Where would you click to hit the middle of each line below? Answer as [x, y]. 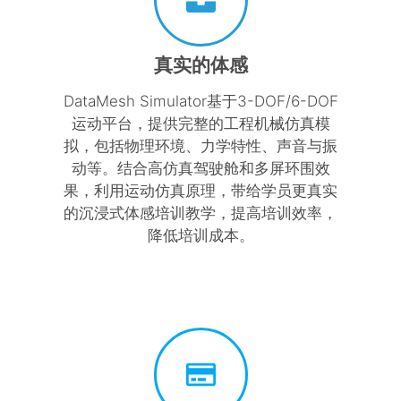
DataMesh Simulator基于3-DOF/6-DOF [200, 101]
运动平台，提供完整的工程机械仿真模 [200, 123]
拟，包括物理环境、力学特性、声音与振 [200, 145]
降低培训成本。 [200, 235]
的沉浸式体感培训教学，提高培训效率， [200, 213]
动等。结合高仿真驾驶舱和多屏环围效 [200, 168]
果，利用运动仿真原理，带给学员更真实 [200, 190]
